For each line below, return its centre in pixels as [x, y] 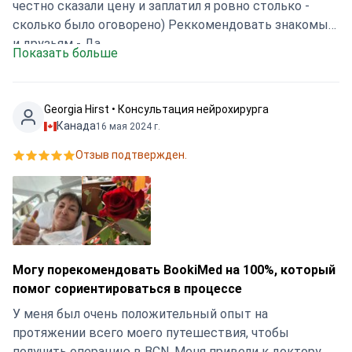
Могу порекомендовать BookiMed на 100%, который [174, 270]
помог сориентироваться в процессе [127, 289]
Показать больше [65, 53]
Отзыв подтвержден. [131, 155]
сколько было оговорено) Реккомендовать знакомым [90, 25]
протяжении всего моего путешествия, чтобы [151, 333]
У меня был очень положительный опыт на [140, 314]
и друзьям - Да [57, 44]
